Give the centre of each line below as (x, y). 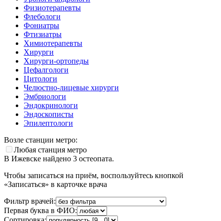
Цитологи (40, 78)
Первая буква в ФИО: (40, 210)
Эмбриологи (45, 96)
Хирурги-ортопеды (56, 61)
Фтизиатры (43, 34)
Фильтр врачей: (30, 201)
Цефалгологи (46, 70)
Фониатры (41, 25)
